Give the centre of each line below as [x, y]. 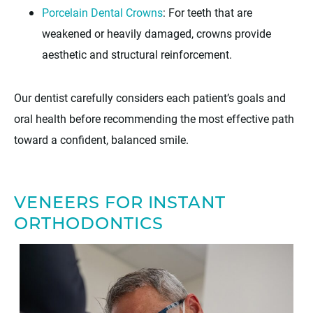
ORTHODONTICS [89, 225]
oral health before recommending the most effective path [154, 118]
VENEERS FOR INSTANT [120, 204]
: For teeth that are [208, 12]
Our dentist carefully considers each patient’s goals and [150, 97]
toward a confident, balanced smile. [101, 139]
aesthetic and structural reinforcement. [137, 54]
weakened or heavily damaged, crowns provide [156, 33]
